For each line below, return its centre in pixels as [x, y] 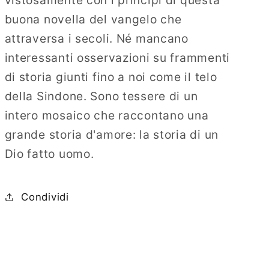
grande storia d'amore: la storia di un [111, 134]
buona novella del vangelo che [93, 19]
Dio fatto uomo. [49, 153]
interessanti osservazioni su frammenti [117, 57]
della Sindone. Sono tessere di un [101, 96]
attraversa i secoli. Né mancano [96, 38]
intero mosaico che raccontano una [107, 115]
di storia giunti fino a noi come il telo [111, 77]
